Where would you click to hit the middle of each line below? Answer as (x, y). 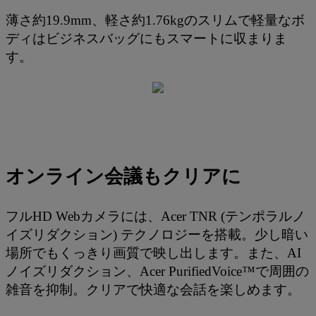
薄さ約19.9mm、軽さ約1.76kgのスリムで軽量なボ (155, 20)
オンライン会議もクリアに (123, 176)
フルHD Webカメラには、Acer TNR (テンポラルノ (156, 217)
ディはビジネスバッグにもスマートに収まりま (146, 39)
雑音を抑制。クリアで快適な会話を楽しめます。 (153, 290)
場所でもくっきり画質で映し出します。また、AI (153, 253)
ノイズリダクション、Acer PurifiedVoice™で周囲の (157, 272)
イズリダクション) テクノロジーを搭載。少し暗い (157, 235)
